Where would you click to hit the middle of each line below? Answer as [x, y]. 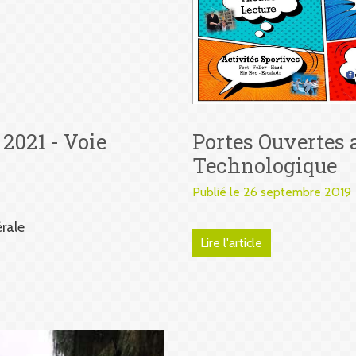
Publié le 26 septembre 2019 [271, 192]
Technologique [264, 165]
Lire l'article [232, 243]
